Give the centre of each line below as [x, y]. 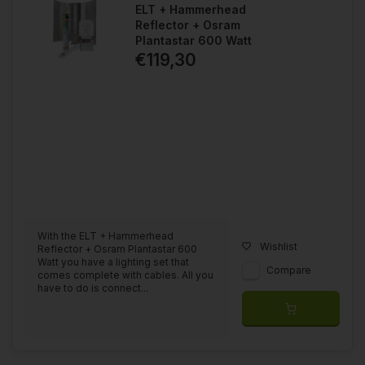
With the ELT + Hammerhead [106, 235]
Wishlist [279, 246]
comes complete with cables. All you [125, 275]
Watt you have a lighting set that [113, 262]
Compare [289, 270]
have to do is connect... [93, 288]
